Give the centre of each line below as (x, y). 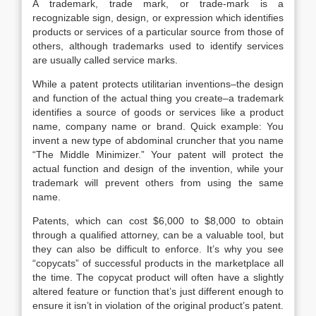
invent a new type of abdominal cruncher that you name (158, 140)
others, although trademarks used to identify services (158, 46)
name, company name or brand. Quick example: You (158, 126)
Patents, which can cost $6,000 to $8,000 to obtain (158, 221)
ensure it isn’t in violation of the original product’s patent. (158, 305)
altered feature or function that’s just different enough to (158, 291)
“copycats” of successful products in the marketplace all (158, 263)
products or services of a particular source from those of (158, 32)
